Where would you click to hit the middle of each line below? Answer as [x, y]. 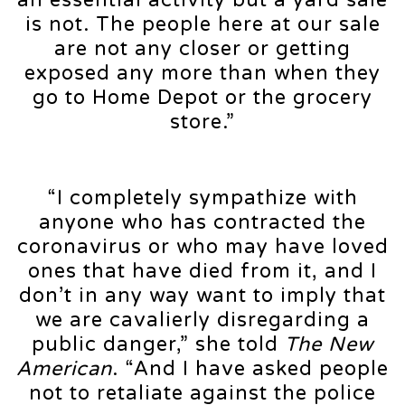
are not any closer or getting [202, 48]
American [64, 368]
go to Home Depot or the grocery [202, 97]
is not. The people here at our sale [202, 24]
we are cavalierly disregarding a [202, 320]
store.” [202, 122]
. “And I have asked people [250, 368]
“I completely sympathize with [202, 198]
